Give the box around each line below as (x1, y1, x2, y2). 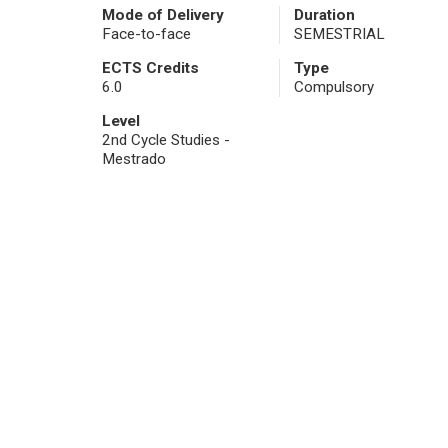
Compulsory (293, 78, 374, 97)
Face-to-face (102, 25, 191, 44)
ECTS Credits (102, 59, 199, 78)
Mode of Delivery (102, 6, 224, 25)
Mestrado (102, 150, 166, 169)
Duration (293, 6, 355, 25)
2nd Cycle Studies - (102, 131, 230, 150)
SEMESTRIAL (293, 25, 385, 44)
